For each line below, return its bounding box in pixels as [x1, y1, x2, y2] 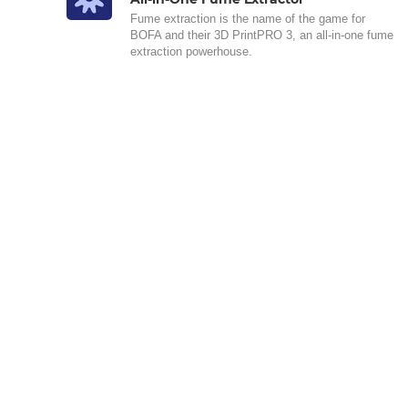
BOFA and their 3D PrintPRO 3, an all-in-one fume [130, 28, 393, 42]
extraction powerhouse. [130, 45, 252, 58]
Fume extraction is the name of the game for [130, 12, 365, 25]
